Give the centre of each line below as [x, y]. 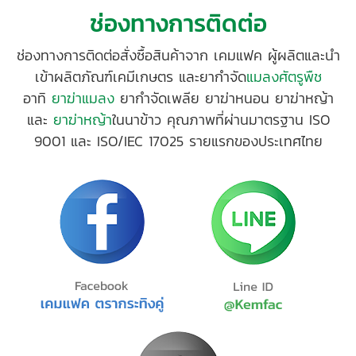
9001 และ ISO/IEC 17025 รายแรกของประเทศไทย [178, 141]
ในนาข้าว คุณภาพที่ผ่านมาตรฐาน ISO [221, 120]
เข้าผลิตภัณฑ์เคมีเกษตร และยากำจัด [140, 77]
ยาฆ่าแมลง [83, 99]
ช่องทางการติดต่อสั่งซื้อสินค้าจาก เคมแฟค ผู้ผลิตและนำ [178, 56]
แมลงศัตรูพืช [284, 77]
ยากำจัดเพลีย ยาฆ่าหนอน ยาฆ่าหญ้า [224, 99]
